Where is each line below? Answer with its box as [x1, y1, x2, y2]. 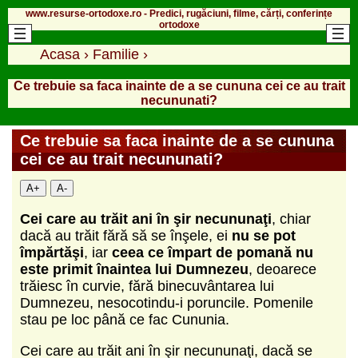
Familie [93, 46, 139, 62]
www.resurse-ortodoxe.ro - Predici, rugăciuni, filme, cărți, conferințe [26, 7, 332, 19]
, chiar [272, 210, 311, 227]
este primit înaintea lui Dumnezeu [20, 261, 249, 277]
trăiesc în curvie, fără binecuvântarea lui [20, 277, 274, 294]
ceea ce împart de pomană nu [112, 244, 313, 261]
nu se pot [232, 227, 296, 244]
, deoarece [249, 261, 316, 277]
